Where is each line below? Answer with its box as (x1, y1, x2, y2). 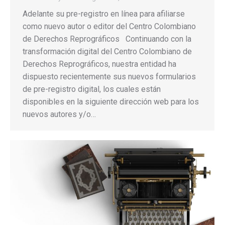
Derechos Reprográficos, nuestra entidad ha (23, 59, 176, 69)
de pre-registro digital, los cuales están (23, 84, 161, 94)
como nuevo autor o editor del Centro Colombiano (23, 21, 196, 31)
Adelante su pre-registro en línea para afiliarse (23, 9, 185, 19)
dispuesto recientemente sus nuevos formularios (23, 71, 196, 81)
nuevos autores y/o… (23, 109, 96, 119)
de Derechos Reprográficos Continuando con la (23, 34, 191, 44)
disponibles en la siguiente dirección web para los (23, 96, 199, 106)
